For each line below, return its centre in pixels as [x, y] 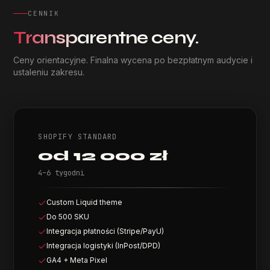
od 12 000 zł [103, 156]
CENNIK [44, 13]
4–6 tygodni [61, 173]
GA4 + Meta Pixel [77, 260]
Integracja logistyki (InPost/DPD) [104, 246]
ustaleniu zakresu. [49, 72]
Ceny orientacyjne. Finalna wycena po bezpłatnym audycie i [133, 60]
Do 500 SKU [68, 217]
